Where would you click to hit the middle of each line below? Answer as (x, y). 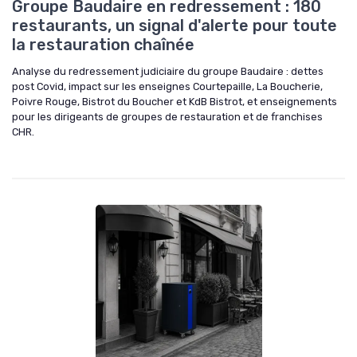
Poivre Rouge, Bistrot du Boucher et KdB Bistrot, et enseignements (175, 102)
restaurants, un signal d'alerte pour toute (175, 26)
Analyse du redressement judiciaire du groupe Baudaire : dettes (168, 72)
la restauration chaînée (103, 45)
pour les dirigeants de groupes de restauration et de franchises (167, 117)
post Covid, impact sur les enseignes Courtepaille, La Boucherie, (167, 87)
